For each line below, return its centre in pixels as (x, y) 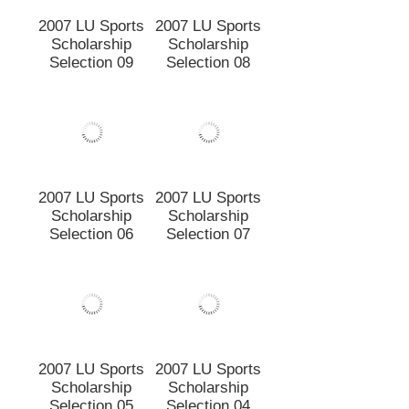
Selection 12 (91, 15)
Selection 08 (208, 150)
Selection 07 (208, 285)
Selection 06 (91, 285)
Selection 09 (91, 150)
